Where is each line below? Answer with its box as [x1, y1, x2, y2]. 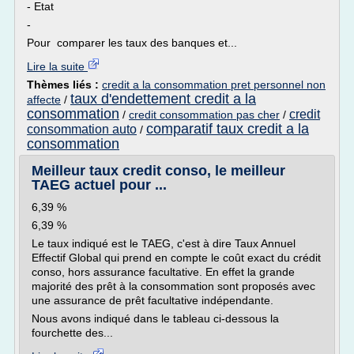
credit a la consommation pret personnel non [102, 78, 326, 91]
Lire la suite [27, 60, 88, 73]
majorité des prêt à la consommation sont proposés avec [32, 280, 315, 292]
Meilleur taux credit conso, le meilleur [32, 163, 285, 179]
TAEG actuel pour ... [32, 177, 167, 193]
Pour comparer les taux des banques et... [27, 36, 237, 49]
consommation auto [27, 122, 137, 136]
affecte [27, 93, 61, 106]
